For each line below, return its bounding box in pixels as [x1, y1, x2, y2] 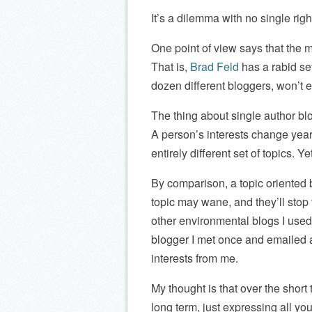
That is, [151, 58, 190, 75]
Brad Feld [190, 58, 239, 75]
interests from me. [151, 250, 238, 266]
